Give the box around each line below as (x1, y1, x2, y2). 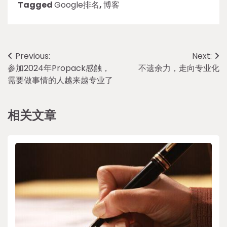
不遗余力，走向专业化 (138, 62, 219, 74)
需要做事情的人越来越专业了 (8, 74, 113, 86)
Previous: (15, 50, 50, 62)
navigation (7, 66, 70, 86)
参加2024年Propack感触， (8, 62, 110, 74)
